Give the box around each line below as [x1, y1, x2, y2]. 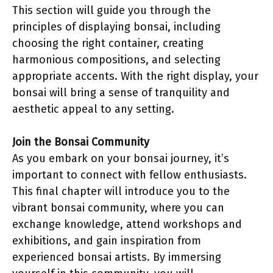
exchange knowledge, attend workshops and [12, 218, 242, 231]
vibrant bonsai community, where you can [12, 201, 224, 214]
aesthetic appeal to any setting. [12, 102, 174, 116]
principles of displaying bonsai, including [12, 20, 221, 34]
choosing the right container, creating [12, 37, 204, 50]
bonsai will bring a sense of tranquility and [12, 86, 230, 99]
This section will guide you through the [12, 4, 211, 17]
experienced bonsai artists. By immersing [12, 250, 221, 264]
